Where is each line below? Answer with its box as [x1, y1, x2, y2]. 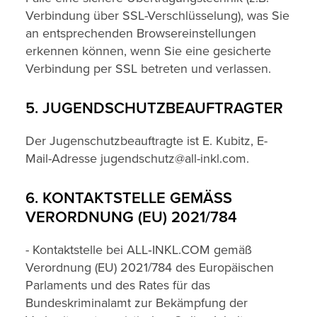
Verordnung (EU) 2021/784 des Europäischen [25, 260, 274, 275]
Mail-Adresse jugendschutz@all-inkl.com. [25, 151, 249, 166]
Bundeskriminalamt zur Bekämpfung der [25, 295, 248, 311]
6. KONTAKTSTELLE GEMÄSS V [25, 189, 232, 208]
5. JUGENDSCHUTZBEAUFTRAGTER [25, 99, 283, 118]
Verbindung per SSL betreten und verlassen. [25, 61, 271, 76]
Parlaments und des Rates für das [25, 277, 210, 293]
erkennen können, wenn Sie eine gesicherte [25, 43, 271, 59]
